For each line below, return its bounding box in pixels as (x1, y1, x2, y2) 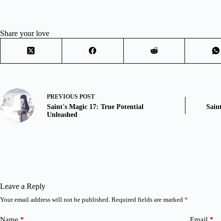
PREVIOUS (47, 93, 79, 101)
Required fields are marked (111, 195, 184, 203)
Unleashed (47, 111, 77, 119)
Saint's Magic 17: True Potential (47, 103, 144, 111)
